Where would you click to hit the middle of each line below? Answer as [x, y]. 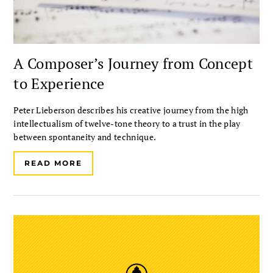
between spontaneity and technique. [85, 136]
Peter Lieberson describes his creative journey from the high [131, 110]
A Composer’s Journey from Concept [133, 63]
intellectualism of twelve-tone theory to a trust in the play [127, 123]
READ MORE [53, 163]
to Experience [59, 83]
